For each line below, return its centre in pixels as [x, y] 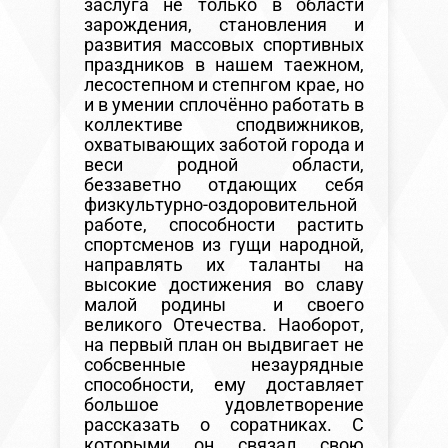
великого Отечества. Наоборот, [224, 325]
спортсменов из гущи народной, [224, 245]
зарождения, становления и [224, 25]
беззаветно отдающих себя [224, 185]
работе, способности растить [224, 225]
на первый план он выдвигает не [224, 345]
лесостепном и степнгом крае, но [224, 85]
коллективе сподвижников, [224, 125]
